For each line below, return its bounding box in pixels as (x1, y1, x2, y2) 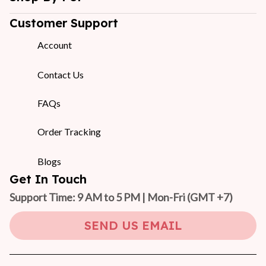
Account (37, 39, 72, 50)
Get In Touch (9, 172, 87, 186)
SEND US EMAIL (84, 218, 182, 233)
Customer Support (9, 15, 118, 30)
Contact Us (37, 69, 84, 80)
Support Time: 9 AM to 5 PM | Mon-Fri (9, 191, 187, 204)
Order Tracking (37, 126, 102, 137)
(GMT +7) (187, 191, 233, 204)
